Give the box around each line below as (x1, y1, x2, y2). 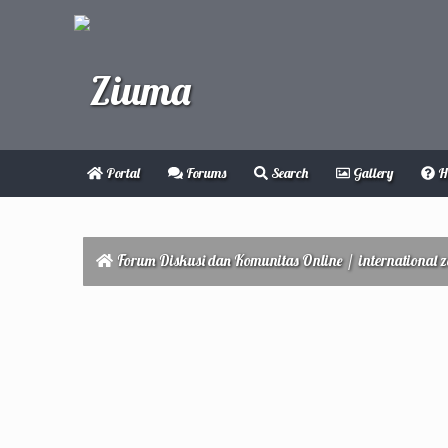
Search (268, 164, 309, 182)
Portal (102, 164, 140, 182)
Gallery (350, 164, 394, 182)
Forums (183, 164, 227, 182)
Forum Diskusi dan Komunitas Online (116, 251, 342, 270)
